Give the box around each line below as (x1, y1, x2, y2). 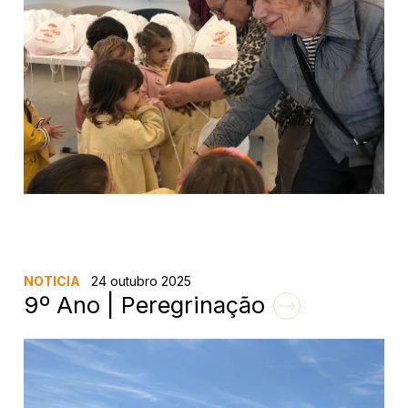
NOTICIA (24, 273, 81, 290)
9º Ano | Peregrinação (24, 291, 272, 320)
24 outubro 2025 (87, 273, 192, 290)
